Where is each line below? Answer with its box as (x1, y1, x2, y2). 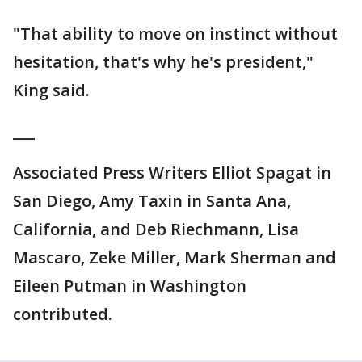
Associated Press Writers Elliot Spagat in (13, 162, 331, 183)
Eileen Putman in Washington (13, 275, 246, 297)
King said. (13, 79, 90, 101)
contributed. (13, 303, 112, 325)
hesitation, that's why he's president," (13, 51, 314, 73)
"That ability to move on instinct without (13, 23, 338, 44)
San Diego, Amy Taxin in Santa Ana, (13, 190, 291, 212)
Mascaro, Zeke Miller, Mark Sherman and (13, 246, 336, 268)
